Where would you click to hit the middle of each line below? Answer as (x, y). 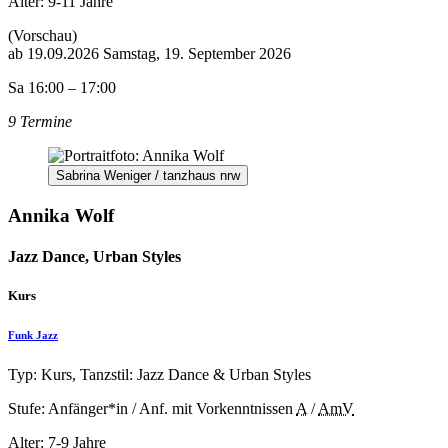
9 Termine (40, 121)
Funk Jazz (33, 335)
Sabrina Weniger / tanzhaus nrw (148, 175)
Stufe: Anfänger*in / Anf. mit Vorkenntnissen (150, 408)
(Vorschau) (42, 35)
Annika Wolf (61, 215)
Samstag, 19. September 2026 (197, 53)
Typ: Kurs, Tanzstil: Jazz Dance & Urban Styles (159, 374)
